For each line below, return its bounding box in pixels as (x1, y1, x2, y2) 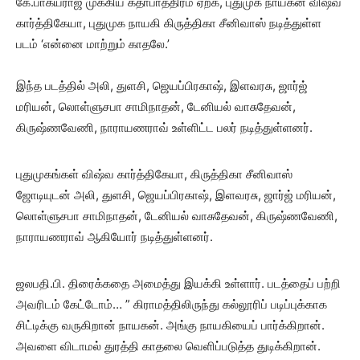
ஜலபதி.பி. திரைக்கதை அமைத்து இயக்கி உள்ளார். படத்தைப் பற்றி (16, 276, 341, 291)
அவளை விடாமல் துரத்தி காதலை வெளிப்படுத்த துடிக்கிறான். (16, 338, 321, 354)
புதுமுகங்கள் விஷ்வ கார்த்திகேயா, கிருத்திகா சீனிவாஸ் (16, 166, 292, 182)
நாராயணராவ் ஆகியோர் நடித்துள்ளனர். (16, 229, 213, 244)
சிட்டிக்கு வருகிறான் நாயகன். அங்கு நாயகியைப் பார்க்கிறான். (16, 317, 325, 333)
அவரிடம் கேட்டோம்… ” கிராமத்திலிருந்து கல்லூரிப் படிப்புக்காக (16, 297, 327, 312)
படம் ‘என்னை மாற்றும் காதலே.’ (16, 36, 170, 51)
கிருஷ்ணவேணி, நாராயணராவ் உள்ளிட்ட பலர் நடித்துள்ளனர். (16, 120, 313, 135)
